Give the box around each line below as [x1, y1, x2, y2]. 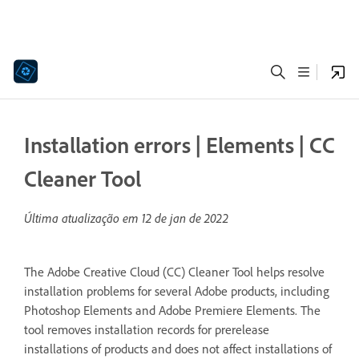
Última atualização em [24, 210, 142, 226]
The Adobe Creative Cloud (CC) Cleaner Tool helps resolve [24, 264, 325, 280]
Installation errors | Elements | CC [24, 131, 335, 159]
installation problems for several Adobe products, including [24, 283, 329, 299]
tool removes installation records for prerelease [24, 321, 269, 337]
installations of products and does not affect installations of [24, 341, 332, 357]
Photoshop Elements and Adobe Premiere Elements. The [24, 302, 321, 318]
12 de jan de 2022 [142, 210, 228, 226]
